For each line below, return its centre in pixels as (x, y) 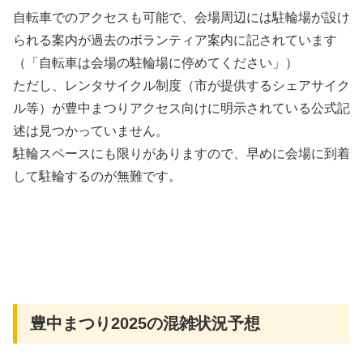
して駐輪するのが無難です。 (97, 177)
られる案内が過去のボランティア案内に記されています (175, 41)
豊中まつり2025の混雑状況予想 (145, 323)
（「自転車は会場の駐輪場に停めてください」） (156, 63)
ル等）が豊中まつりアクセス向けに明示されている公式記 (181, 109)
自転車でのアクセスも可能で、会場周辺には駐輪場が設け (181, 18)
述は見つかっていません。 (91, 131)
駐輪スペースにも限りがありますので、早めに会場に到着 (181, 154)
